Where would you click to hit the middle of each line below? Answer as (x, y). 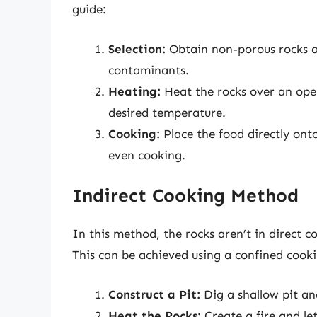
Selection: (137, 48)
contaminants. (149, 70)
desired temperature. (167, 112)
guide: (89, 10)
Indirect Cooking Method (185, 196)
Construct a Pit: (154, 294)
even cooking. (147, 155)
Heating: (134, 91)
